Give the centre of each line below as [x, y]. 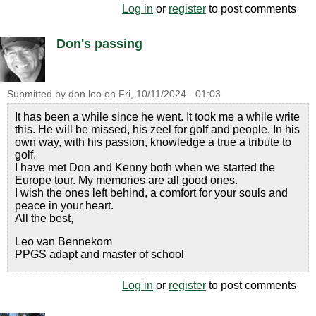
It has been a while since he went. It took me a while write [157, 116]
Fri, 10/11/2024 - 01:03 [170, 94]
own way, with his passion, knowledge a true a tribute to [153, 142]
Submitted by [38, 94]
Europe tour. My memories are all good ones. [126, 180]
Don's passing [99, 43]
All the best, [44, 218]
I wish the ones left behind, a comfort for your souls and [151, 193]
